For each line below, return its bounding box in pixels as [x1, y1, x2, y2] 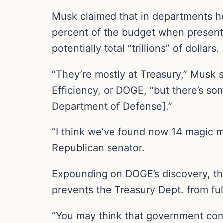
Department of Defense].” [52, 100, 172, 112]
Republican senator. [52, 141, 145, 154]
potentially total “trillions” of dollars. [52, 42, 219, 54]
